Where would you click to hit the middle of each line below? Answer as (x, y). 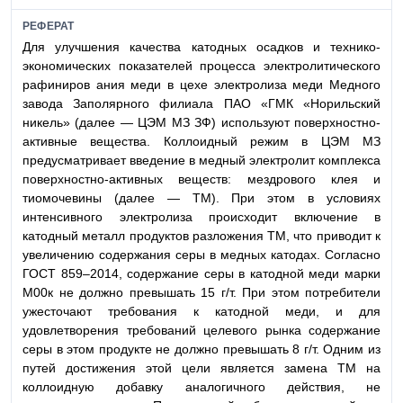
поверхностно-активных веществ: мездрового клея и (201, 179)
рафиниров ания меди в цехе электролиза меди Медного (201, 84)
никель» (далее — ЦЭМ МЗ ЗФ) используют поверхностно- (201, 122)
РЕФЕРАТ (49, 26)
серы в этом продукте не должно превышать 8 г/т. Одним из (201, 349)
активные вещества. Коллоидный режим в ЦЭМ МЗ (201, 141)
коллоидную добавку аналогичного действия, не (201, 386)
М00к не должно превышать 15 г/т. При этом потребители (201, 292)
